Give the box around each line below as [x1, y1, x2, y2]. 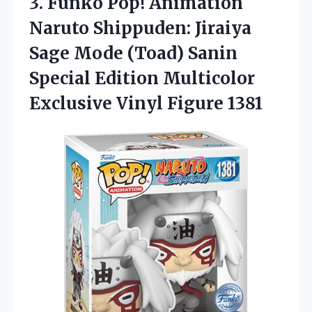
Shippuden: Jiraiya [89, 17, 251, 40]
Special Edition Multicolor [29, 68, 255, 90]
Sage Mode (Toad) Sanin [29, 42, 237, 65]
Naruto [29, 17, 89, 40]
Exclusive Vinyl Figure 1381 [29, 93, 263, 115]
